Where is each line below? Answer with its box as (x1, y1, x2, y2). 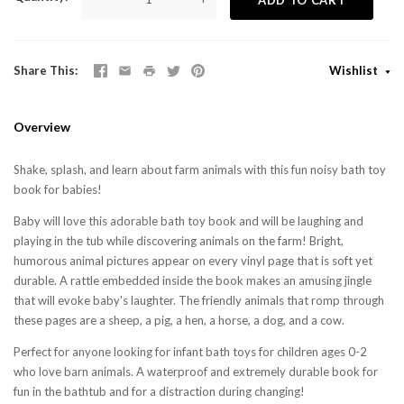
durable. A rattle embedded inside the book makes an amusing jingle (14, 272, 372, 288)
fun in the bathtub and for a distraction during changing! (14, 383, 305, 399)
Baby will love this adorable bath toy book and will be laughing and (14, 213, 363, 228)
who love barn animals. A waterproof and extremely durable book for (14, 363, 378, 379)
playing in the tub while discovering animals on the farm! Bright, (14, 233, 344, 248)
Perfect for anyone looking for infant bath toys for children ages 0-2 (14, 344, 367, 359)
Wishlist (329, 62, 381, 78)
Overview (14, 118, 70, 134)
